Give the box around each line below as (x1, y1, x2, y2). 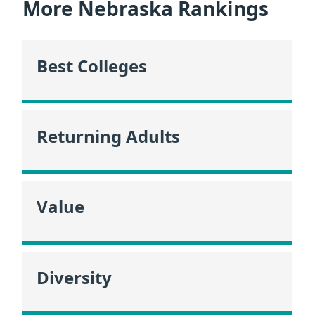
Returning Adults (37, 124, 180, 148)
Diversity (37, 265, 112, 289)
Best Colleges (37, 53, 147, 77)
